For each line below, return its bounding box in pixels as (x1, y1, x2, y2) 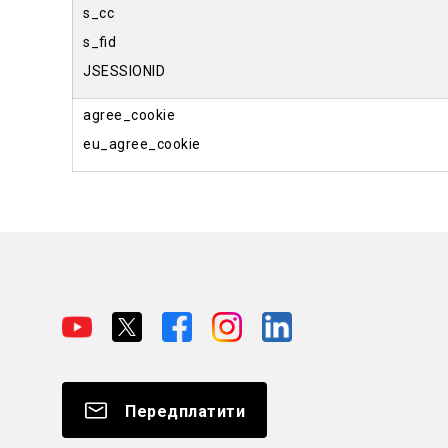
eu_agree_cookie (83, 136, 201, 152)
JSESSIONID (83, 63, 165, 79)
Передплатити (125, 402, 245, 421)
